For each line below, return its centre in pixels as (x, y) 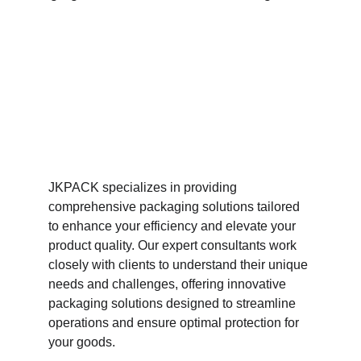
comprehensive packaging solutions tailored (176, 207)
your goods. (83, 342)
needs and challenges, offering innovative (169, 284)
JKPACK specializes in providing (144, 187)
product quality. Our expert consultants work (174, 245)
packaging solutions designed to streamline (174, 303)
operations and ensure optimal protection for (175, 323)
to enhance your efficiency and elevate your (174, 226)
